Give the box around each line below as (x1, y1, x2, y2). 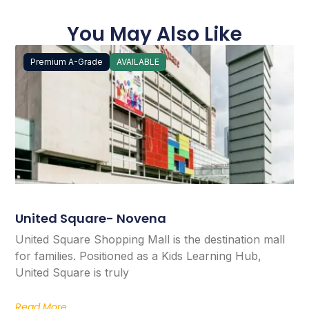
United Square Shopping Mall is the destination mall (15, 232, 286, 246)
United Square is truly (15, 265, 130, 279)
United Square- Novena (15, 209, 167, 227)
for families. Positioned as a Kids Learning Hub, (15, 248, 262, 263)
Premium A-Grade (30, 56, 103, 67)
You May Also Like (67, 20, 242, 48)
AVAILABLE (117, 56, 160, 67)
